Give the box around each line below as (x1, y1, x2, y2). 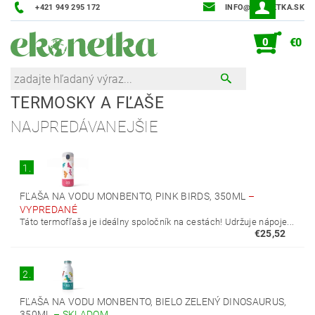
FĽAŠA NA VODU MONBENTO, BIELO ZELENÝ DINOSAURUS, (20, 296, 287, 307)
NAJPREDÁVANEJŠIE (11, 118, 159, 136)
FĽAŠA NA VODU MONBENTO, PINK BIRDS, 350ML (20, 191, 248, 202)
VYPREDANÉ (20, 204, 78, 215)
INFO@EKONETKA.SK (224, 3, 304, 12)
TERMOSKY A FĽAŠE (11, 93, 165, 112)
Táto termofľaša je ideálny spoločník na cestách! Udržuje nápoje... (20, 217, 295, 227)
